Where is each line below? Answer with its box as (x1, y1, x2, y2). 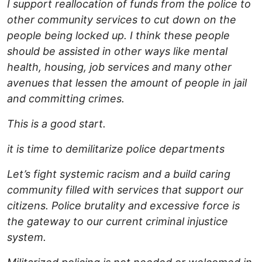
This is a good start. (7, 118, 106, 130)
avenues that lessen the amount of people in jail (7, 77, 247, 89)
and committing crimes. (7, 92, 125, 105)
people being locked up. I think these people (7, 29, 230, 42)
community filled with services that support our (7, 184, 243, 196)
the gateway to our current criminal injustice (7, 215, 228, 228)
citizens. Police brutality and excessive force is (7, 199, 240, 212)
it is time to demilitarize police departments (7, 143, 225, 156)
